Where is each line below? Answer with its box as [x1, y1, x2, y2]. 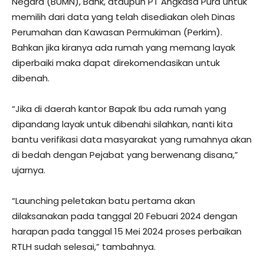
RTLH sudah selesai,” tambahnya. [12, 240, 156, 253]
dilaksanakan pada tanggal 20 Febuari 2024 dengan [12, 210, 237, 222]
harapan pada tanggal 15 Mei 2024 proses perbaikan [12, 225, 242, 237]
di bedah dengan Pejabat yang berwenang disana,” [12, 148, 238, 161]
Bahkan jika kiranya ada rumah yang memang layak [12, 41, 235, 54]
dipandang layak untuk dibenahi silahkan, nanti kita [12, 118, 233, 130]
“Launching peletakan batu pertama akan [12, 194, 195, 207]
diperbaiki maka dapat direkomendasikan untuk [12, 57, 220, 69]
